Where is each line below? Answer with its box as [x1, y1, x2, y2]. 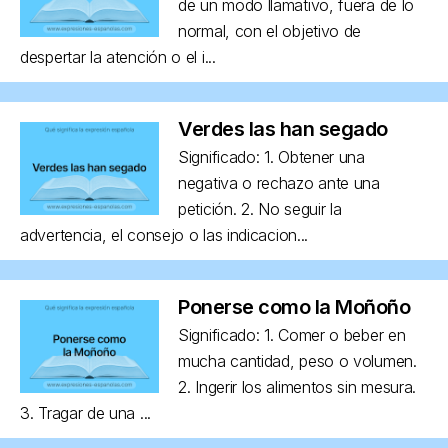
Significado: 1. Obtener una [178, 146, 365, 167]
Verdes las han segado [178, 116, 388, 141]
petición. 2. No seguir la [178, 198, 342, 219]
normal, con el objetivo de [178, 20, 362, 41]
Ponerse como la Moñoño [178, 294, 410, 319]
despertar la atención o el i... [20, 46, 216, 67]
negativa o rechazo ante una [178, 172, 380, 193]
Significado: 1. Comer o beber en [178, 324, 406, 345]
